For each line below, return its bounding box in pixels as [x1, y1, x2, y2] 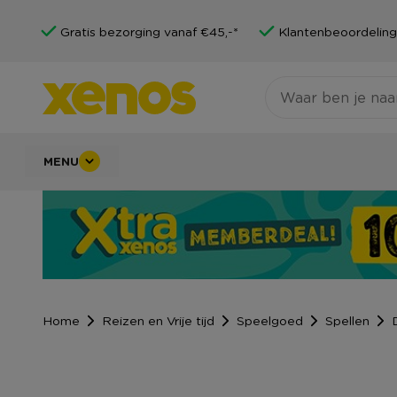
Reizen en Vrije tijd [102, 312, 214, 329]
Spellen [325, 312, 370, 329]
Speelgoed [237, 312, 303, 329]
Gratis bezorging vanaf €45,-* [60, 23, 238, 39]
